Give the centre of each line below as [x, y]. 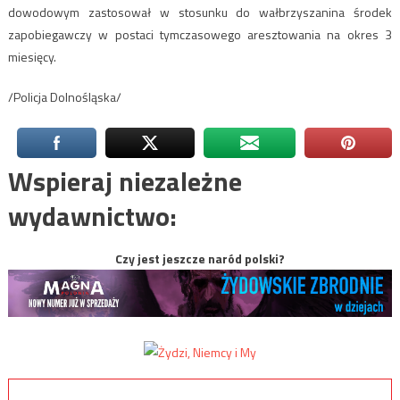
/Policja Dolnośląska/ [64, 96]
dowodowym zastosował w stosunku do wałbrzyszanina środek [200, 12]
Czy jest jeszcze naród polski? [200, 258]
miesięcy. [32, 56]
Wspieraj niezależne [125, 181]
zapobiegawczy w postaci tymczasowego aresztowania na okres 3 [200, 34]
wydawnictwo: [92, 216]
